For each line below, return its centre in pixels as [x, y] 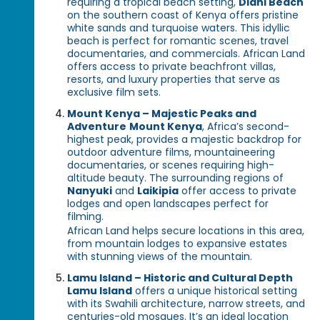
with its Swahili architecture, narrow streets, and [186, 304]
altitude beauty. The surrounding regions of [176, 178]
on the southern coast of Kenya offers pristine [183, 15]
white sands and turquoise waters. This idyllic [179, 28]
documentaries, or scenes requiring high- [171, 165]
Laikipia [158, 191]
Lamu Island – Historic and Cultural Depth [180, 278]
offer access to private [238, 191]
